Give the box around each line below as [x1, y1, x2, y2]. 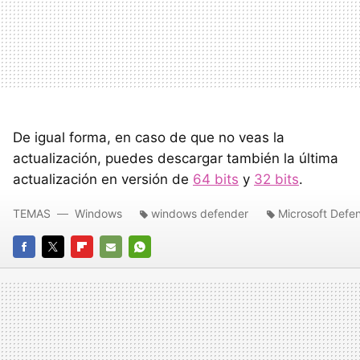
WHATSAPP [129, 263, 190, 276]
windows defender [151, 207, 248, 221]
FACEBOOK [13, 263, 72, 276]
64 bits [193, 171, 239, 188]
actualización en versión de [13, 171, 193, 188]
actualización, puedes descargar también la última [13, 150, 338, 167]
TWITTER [42, 263, 91, 276]
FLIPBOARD [71, 263, 129, 276]
